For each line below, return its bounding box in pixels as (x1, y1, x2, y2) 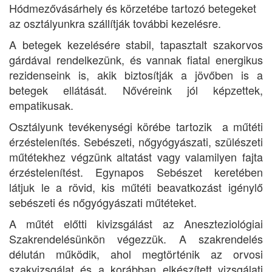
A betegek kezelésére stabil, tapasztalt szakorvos (9, 36, 263, 52)
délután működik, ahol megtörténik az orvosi (9, 246, 263, 262)
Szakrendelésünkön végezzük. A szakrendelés (9, 231, 263, 246)
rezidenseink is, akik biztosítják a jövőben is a (9, 67, 263, 83)
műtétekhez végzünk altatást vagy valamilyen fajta (9, 149, 263, 165)
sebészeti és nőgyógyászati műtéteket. (9, 194, 197, 210)
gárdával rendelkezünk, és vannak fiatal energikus (9, 52, 263, 67)
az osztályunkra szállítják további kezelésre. (9, 15, 221, 31)
